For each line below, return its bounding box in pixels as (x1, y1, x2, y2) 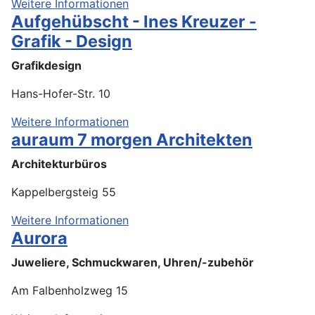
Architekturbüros (11, 156, 107, 171)
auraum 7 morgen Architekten (11, 129, 252, 150)
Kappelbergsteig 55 (11, 184, 116, 199)
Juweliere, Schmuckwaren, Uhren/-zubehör (11, 255, 254, 269)
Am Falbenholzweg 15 (11, 283, 128, 297)
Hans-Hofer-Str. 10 (11, 86, 110, 101)
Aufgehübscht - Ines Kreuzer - (11, 11, 257, 32)
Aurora (11, 227, 67, 248)
